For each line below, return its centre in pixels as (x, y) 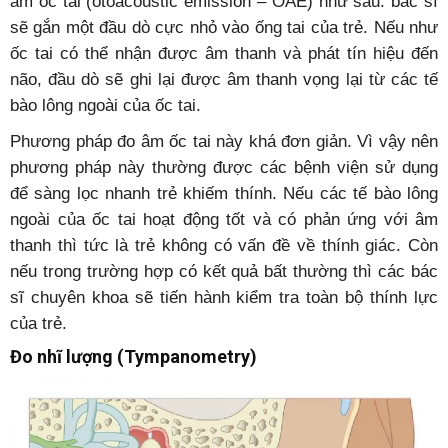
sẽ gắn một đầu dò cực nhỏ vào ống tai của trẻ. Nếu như (224, 28)
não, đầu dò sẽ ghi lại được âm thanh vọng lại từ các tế (224, 80)
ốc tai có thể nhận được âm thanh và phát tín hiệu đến (224, 54)
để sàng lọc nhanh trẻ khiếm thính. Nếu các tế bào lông (224, 194)
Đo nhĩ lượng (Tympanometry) (133, 357)
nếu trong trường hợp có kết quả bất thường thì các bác (224, 272)
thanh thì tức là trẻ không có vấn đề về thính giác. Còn (224, 246)
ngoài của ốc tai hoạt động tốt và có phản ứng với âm (224, 220)
